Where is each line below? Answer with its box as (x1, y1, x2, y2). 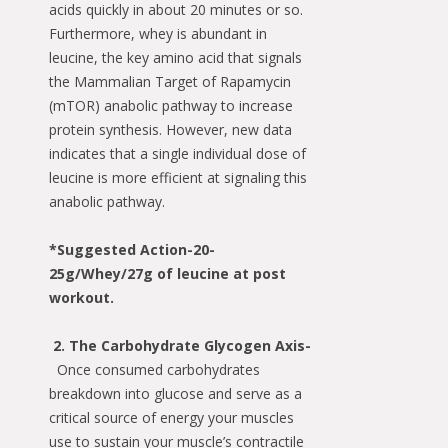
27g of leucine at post (127, 263, 286, 283)
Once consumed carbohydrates (57, 359, 260, 379)
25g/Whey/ (49, 263, 127, 283)
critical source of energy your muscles (49, 407, 294, 427)
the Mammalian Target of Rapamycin (49, 71, 291, 91)
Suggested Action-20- (57, 239, 215, 259)
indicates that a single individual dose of (49, 143, 306, 163)
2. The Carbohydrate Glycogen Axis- (53, 335, 311, 355)
